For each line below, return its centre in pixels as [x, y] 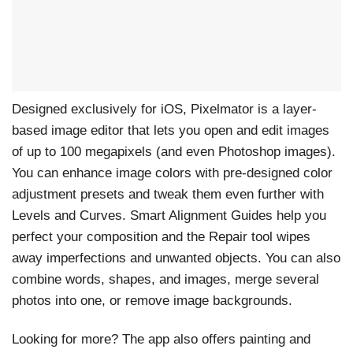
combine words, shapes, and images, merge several [165, 279]
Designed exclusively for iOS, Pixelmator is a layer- [164, 109]
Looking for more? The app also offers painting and [161, 339]
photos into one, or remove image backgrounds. [152, 300]
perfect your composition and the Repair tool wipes [161, 236]
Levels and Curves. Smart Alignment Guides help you [169, 215]
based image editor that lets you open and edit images [171, 130]
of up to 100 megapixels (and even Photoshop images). [174, 151]
